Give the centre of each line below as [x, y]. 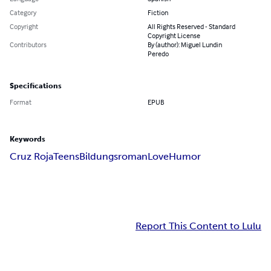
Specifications [36, 86]
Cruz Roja [31, 157]
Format [21, 102]
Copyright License [174, 36]
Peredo [158, 54]
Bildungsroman [113, 157]
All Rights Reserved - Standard [191, 27]
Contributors [28, 45]
